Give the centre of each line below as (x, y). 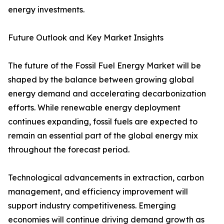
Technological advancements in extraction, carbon (106, 178)
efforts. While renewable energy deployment (94, 108)
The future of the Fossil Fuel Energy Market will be (104, 66)
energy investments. (46, 10)
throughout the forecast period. (69, 150)
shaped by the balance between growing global (101, 80)
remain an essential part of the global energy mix (103, 136)
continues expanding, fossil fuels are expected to (103, 122)
